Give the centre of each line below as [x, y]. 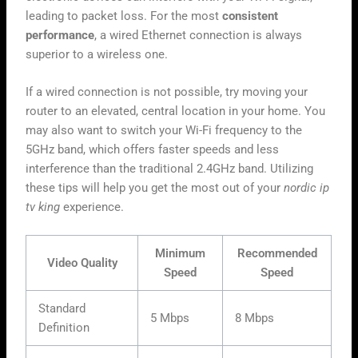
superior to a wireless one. [97, 54]
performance [60, 35]
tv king [43, 207]
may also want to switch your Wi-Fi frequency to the [164, 131]
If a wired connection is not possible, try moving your [167, 92]
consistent [251, 16]
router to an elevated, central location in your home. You [176, 111]
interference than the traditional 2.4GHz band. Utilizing [170, 169]
